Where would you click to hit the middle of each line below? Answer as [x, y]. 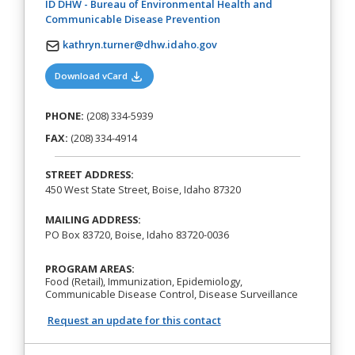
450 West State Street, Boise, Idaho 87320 [143, 189]
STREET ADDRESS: [89, 174]
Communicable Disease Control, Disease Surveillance [171, 294]
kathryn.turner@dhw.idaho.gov [139, 45]
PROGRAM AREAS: [90, 269]
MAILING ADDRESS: [93, 219]
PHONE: [64, 116]
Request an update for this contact [134, 321]
